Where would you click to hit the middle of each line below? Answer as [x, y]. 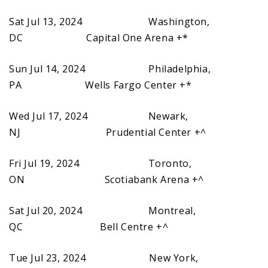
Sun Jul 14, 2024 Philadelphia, [110, 68]
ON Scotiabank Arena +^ [107, 179]
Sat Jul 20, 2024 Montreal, [103, 210]
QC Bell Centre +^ [89, 226]
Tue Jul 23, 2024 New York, [104, 258]
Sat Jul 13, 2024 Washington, [109, 21]
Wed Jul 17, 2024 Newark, [99, 116]
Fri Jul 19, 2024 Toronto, [100, 163]
